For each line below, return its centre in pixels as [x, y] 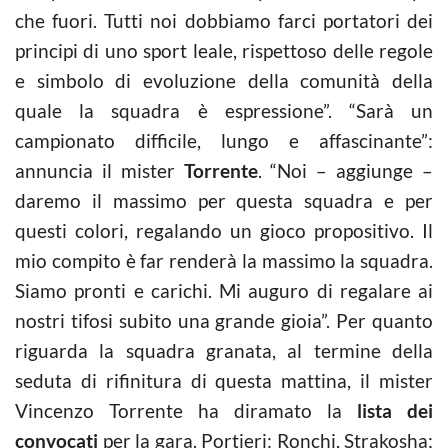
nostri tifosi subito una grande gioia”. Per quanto [224, 320]
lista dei [395, 410]
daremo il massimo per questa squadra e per [224, 200]
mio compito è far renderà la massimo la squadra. [224, 260]
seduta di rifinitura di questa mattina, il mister [224, 380]
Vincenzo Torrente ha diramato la [186, 410]
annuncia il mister [99, 170]
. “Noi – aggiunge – [345, 170]
